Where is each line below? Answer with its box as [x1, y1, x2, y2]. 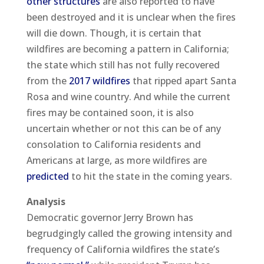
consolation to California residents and [26, 137, 201, 151]
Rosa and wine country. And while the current [26, 90, 230, 103]
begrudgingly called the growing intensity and [26, 226, 232, 240]
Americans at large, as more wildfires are [26, 153, 207, 167]
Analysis [26, 194, 65, 208]
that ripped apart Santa [130, 74, 236, 87]
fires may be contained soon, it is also [26, 105, 194, 119]
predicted [26, 169, 69, 183]
